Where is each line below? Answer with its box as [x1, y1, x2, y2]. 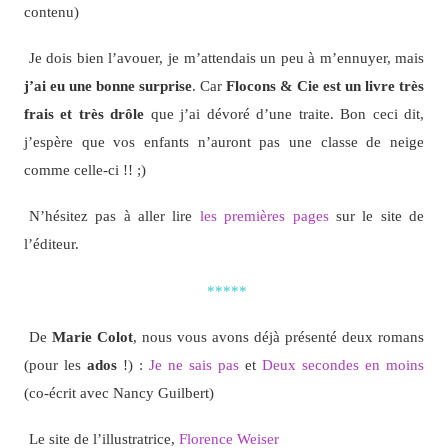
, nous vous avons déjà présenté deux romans [132, 328, 425, 346]
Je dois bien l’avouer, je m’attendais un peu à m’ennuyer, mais [28, 49, 425, 67]
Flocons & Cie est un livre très [226, 77, 425, 95]
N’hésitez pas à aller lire [28, 207, 200, 225]
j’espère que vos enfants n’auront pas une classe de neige [23, 133, 425, 151]
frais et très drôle [23, 105, 145, 123]
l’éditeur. [23, 235, 79, 253]
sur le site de [328, 207, 425, 225]
